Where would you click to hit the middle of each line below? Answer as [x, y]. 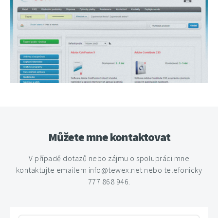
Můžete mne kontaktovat [109, 137]
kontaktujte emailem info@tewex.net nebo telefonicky [109, 170]
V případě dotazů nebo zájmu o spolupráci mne [109, 158]
